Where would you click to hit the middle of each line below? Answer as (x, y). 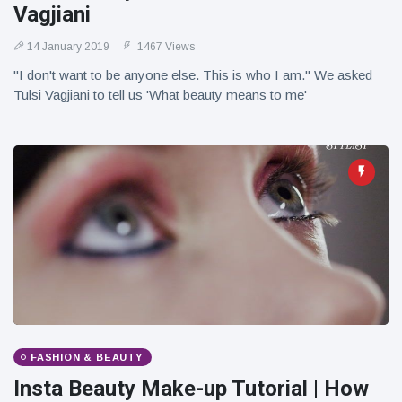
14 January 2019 (68, 47)
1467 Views (165, 47)
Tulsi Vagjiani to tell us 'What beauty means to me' (160, 95)
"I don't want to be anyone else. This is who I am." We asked (193, 75)
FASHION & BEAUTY (87, 357)
